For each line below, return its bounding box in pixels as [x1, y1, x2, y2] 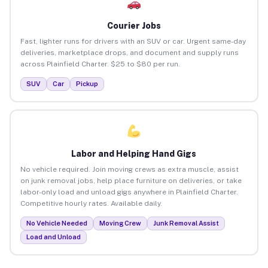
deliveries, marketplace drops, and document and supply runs [20, 48, 239, 57]
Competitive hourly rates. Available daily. [20, 199, 162, 208]
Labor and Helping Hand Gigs [71, 148, 197, 159]
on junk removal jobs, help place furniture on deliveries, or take [20, 176, 242, 185]
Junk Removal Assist [153, 219, 219, 227]
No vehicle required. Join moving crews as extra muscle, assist [20, 165, 239, 173]
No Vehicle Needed [26, 219, 87, 227]
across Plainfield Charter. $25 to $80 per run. [20, 59, 180, 68]
